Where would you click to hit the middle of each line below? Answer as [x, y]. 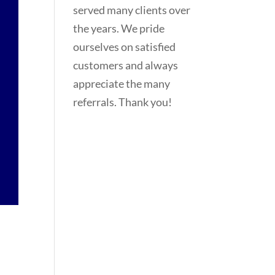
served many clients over [132, 10]
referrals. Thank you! [123, 102]
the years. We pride [119, 28]
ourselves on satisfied [125, 47]
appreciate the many [122, 83]
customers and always [126, 65]
